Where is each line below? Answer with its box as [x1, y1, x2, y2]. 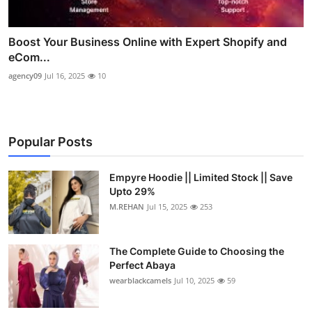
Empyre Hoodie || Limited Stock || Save [109, 171, 292, 183]
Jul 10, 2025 [174, 274, 214, 286]
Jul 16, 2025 [45, 70, 85, 81]
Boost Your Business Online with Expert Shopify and [8, 34, 287, 49]
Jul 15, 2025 [147, 201, 187, 212]
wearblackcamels [109, 274, 171, 286]
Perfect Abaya [109, 258, 175, 271]
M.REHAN [109, 201, 144, 212]
